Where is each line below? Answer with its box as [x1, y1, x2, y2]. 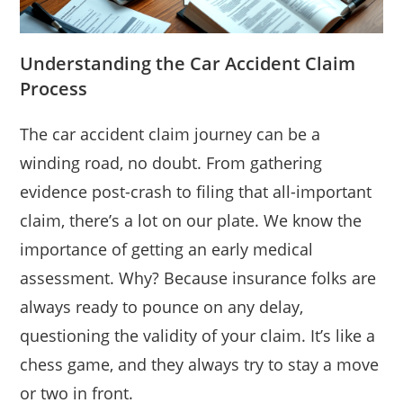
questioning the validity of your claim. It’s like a [20, 324, 376, 346]
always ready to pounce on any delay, [20, 295, 304, 318]
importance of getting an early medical [20, 237, 314, 260]
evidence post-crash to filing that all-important [20, 180, 372, 202]
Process [20, 76, 88, 101]
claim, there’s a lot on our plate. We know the [20, 209, 363, 231]
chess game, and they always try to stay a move [20, 353, 380, 375]
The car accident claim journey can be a [20, 122, 321, 145]
